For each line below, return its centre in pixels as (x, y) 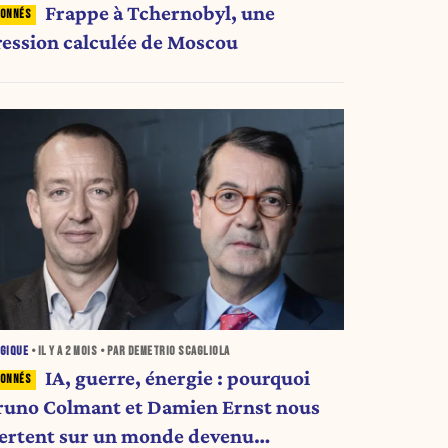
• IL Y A (47, 351)
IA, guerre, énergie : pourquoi (177, 377)
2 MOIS (81, 351)
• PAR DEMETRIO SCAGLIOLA (163, 351)
